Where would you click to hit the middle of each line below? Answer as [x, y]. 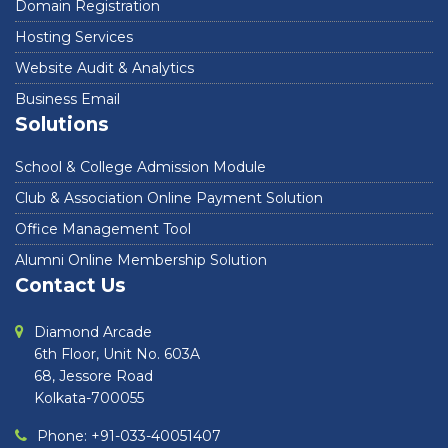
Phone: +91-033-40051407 [129, 436]
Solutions [62, 125]
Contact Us [70, 286]
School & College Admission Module [140, 167]
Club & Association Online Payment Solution [169, 198]
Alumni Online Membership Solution [141, 260]
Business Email [67, 99]
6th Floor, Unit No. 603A [117, 354]
